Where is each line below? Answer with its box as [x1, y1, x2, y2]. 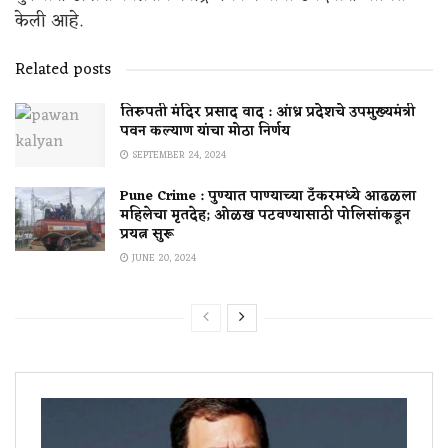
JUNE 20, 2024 [129, 250, 196, 268]
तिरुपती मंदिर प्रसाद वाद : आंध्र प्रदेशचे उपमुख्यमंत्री [120, 99, 415, 125]
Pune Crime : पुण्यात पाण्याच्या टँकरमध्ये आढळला [120, 184, 416, 210]
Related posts [15, 55, 111, 84]
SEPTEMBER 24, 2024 [129, 146, 226, 164]
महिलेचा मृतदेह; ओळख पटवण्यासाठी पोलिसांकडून [120, 203, 410, 229]
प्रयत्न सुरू [120, 222, 174, 248]
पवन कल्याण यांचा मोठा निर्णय [120, 118, 290, 144]
